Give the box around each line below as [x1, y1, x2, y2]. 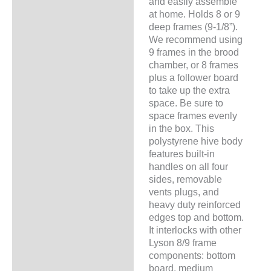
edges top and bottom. [148, 211, 244, 223]
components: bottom [148, 249, 235, 261]
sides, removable [148, 173, 222, 184]
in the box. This [148, 122, 214, 134]
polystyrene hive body [148, 135, 243, 146]
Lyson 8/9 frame [148, 237, 217, 248]
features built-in [148, 148, 215, 159]
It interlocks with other [148, 224, 241, 235]
